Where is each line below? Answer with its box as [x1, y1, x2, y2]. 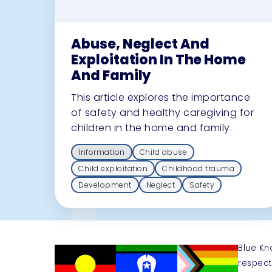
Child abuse [139, 146, 188, 157]
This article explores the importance [71, 90, 251, 104]
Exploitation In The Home [71, 50, 246, 69]
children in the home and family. [71, 120, 233, 135]
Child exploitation [78, 163, 148, 174]
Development [78, 179, 132, 190]
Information [78, 146, 125, 157]
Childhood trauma [162, 163, 235, 174]
